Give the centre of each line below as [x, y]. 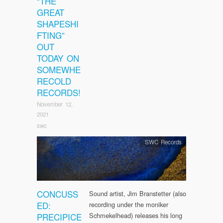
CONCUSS [57, 194]
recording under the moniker [129, 205]
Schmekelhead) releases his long [136, 216]
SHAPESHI [58, 23]
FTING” [51, 35]
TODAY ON [58, 58]
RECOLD [54, 81]
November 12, [55, 104]
